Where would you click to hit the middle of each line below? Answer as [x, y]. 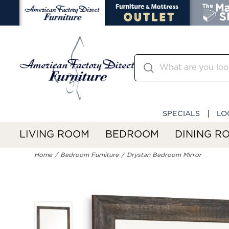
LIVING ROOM [54, 134]
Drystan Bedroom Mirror [164, 155]
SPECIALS [181, 113]
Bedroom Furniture [90, 155]
